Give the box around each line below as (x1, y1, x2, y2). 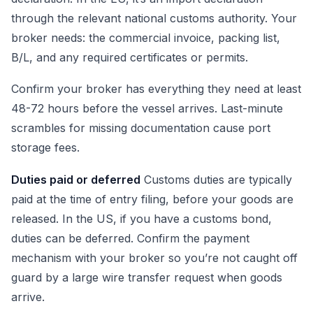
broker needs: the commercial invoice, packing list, (11, 30, 280, 45)
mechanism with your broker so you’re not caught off (11, 250, 298, 265)
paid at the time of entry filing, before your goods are (11, 191, 293, 206)
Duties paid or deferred (11, 172, 140, 187)
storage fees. (11, 140, 80, 155)
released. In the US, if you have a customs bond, (11, 211, 272, 226)
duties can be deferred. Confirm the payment (11, 231, 249, 245)
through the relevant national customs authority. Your (11, 10, 297, 25)
